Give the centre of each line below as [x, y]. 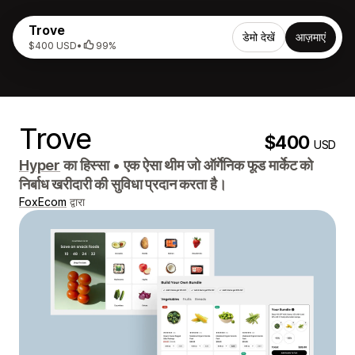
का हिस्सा [86, 165]
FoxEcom [43, 202]
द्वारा [76, 202]
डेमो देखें [259, 37]
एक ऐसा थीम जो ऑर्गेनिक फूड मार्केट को [217, 165]
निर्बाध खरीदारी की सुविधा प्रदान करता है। [123, 184]
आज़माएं [311, 37]
